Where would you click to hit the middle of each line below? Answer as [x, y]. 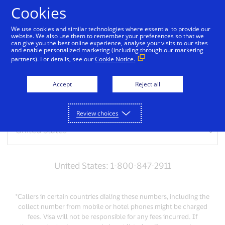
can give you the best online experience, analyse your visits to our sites [110, 43]
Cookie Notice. [115, 59]
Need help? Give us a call [113, 71]
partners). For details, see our [53, 59]
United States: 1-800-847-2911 [113, 165]
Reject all [148, 84]
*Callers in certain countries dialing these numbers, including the [113, 196]
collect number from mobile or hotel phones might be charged [113, 206]
